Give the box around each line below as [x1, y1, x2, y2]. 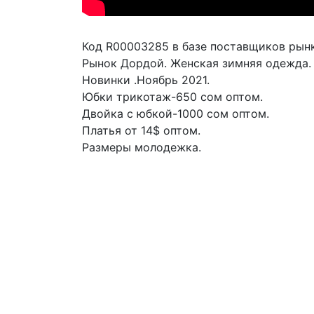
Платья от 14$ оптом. [82, 123, 200, 138]
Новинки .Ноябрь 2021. [82, 73, 210, 88]
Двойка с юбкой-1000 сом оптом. [82, 107, 269, 121]
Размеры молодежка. [82, 140, 201, 155]
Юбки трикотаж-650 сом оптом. [82, 90, 263, 104]
